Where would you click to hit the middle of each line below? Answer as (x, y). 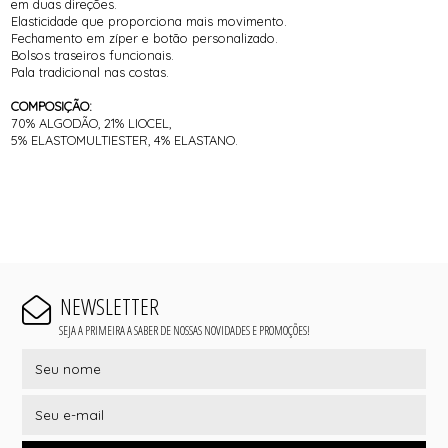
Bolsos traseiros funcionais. (93, 54)
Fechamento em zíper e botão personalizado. (145, 37)
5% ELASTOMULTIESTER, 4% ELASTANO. (125, 139)
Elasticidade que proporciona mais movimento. (149, 20)
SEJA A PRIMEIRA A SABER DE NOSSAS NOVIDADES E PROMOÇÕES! (184, 330)
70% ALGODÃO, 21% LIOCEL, (91, 122)
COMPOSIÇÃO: (52, 105)
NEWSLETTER (109, 307)
